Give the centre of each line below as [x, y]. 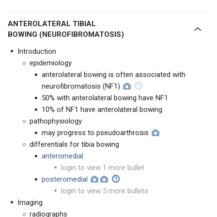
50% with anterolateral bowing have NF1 [105, 98]
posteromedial [65, 179]
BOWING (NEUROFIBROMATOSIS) [66, 34]
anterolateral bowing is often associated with [114, 75]
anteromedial [62, 156]
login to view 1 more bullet [103, 168]
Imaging [30, 202]
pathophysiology [56, 121]
